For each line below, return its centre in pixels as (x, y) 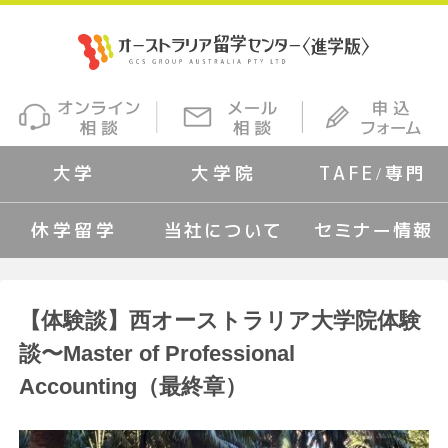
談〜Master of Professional (157, 354)
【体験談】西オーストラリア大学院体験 (220, 321)
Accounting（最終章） (133, 387)
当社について (224, 231)
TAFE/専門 (373, 174)
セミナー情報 (373, 231)
